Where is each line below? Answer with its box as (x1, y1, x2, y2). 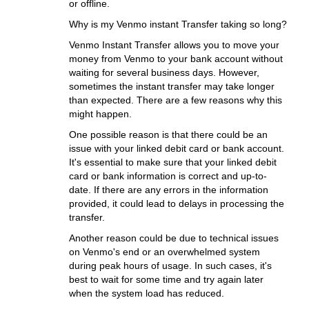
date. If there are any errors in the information (69, 184, 268, 195)
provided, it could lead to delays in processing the (69, 198, 284, 209)
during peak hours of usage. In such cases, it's (69, 260, 272, 271)
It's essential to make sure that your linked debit (69, 157, 277, 168)
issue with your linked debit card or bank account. (69, 143, 284, 154)
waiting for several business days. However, (69, 67, 259, 78)
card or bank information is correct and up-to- (69, 170, 267, 181)
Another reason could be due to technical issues (69, 232, 279, 243)
